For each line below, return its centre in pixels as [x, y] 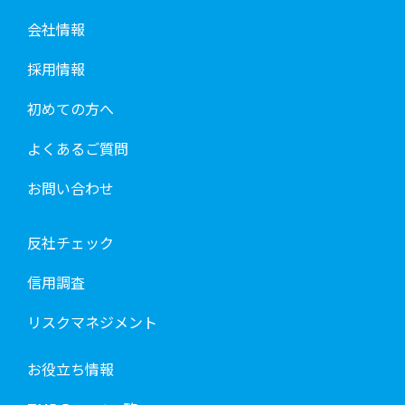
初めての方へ [71, 108]
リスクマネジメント [92, 321]
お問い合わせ [71, 188]
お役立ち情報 [71, 368]
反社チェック [71, 242]
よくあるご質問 [78, 148]
